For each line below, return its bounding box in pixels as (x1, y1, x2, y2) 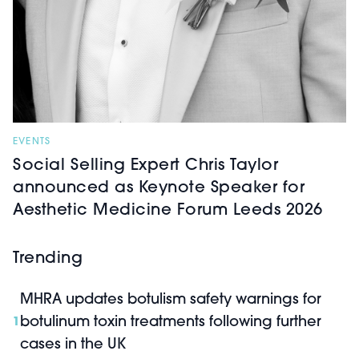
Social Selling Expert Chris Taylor (13, 158, 278, 175)
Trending (13, 251, 83, 268)
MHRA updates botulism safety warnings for (20, 292, 321, 309)
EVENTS (13, 137, 51, 147)
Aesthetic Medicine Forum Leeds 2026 (13, 203, 323, 220)
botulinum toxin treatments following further (20, 315, 321, 331)
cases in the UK (20, 337, 126, 353)
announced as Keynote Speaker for (13, 180, 305, 197)
